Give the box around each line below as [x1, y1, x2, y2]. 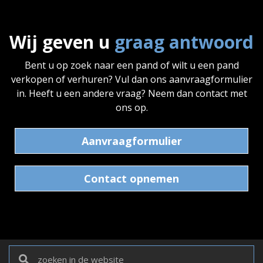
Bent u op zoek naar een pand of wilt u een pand [24, 58, 239, 72]
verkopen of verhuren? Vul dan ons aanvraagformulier [11, 72, 252, 86]
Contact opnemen [84, 171, 179, 186]
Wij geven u [9, 29, 110, 54]
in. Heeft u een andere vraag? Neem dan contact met [16, 86, 247, 100]
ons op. [115, 100, 148, 114]
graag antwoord [114, 29, 254, 54]
